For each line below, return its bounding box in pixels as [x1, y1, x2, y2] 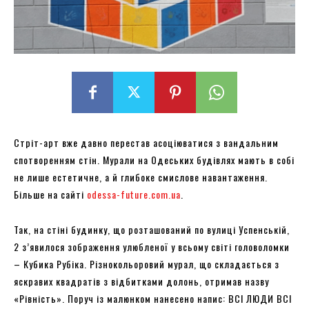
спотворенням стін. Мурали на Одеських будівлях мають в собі [14, 152, 295, 167]
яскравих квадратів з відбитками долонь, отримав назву [14, 273, 269, 288]
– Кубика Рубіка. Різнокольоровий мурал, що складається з [14, 256, 279, 271]
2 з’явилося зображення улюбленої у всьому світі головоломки [14, 239, 290, 254]
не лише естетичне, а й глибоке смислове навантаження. [14, 169, 268, 184]
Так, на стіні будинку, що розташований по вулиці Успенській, [14, 221, 290, 237]
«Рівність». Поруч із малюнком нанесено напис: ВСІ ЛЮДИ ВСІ [14, 290, 292, 306]
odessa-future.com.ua [87, 186, 181, 201]
